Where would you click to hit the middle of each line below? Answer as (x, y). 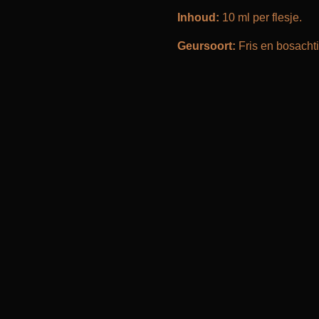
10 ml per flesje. (261, 17)
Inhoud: (198, 17)
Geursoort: (206, 46)
